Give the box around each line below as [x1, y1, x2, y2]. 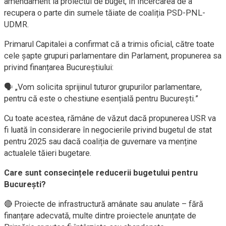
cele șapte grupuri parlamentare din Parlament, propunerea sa [4, 51, 221, 61]
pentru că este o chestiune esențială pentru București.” [4, 94, 198, 103]
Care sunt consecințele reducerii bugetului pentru [4, 168, 198, 178]
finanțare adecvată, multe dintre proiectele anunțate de [4, 211, 196, 220]
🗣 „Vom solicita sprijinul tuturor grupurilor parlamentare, [4, 82, 202, 92]
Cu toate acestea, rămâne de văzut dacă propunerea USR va [4, 114, 216, 123]
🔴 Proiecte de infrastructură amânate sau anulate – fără [4, 199, 203, 209]
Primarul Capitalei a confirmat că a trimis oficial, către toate [4, 39, 214, 49]
